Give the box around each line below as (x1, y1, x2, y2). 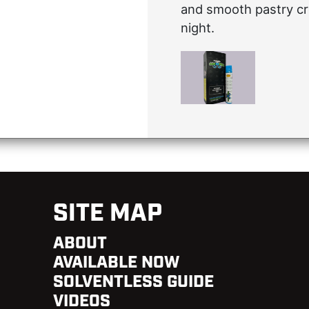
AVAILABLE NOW (52, 252, 179, 275)
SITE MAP (52, 198, 162, 230)
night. (181, 19, 215, 35)
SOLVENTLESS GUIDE (52, 271, 214, 294)
